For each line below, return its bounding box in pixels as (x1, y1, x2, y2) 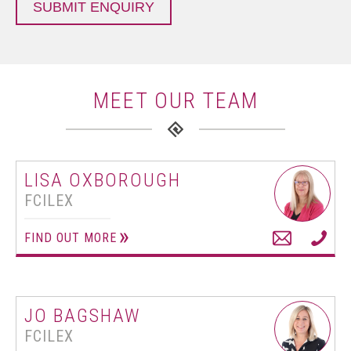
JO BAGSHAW (24, 305, 141, 327)
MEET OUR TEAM (92, 88, 259, 114)
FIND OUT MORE (24, 230, 117, 245)
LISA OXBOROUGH (24, 169, 181, 191)
